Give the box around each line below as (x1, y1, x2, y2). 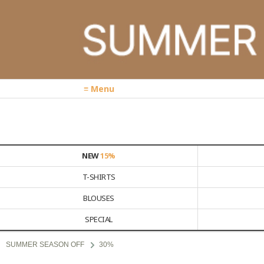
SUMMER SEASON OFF (6, 240, 84, 249)
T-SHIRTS (82, 171, 115, 182)
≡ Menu (84, 83, 114, 95)
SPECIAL (85, 213, 113, 225)
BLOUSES (83, 192, 114, 203)
